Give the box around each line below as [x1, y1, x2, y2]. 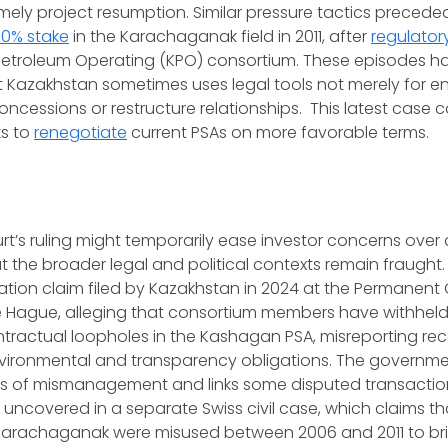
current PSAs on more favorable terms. [127, 121, 434, 144]
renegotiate [34, 121, 128, 144]
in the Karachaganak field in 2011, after [69, 25, 372, 48]
